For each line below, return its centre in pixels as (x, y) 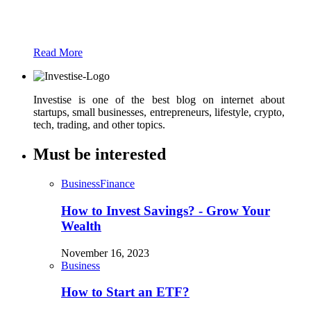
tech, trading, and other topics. (99, 125)
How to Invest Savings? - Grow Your (166, 211)
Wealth (81, 226)
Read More (58, 53)
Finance (117, 184)
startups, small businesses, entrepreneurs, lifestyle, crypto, (159, 112)
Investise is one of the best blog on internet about (159, 100)
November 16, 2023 (105, 253)
